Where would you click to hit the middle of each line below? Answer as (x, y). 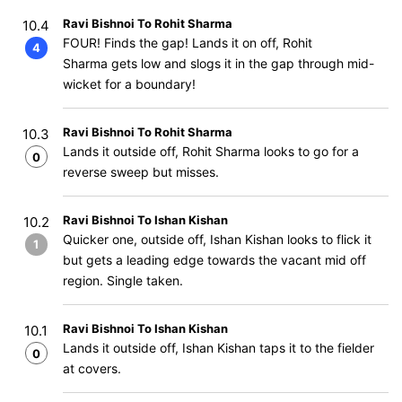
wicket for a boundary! (129, 84)
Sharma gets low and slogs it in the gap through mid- (218, 63)
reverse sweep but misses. (141, 172)
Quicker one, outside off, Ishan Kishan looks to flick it (217, 239)
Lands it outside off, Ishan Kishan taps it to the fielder (218, 348)
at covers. (92, 368)
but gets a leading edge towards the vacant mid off (214, 260)
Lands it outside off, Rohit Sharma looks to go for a (211, 151)
